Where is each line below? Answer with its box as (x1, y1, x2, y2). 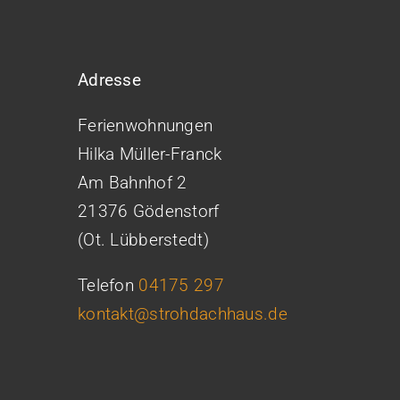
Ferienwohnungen (78, 115, 213, 136)
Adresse (78, 70, 141, 90)
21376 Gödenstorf (78, 201, 220, 221)
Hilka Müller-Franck (78, 144, 222, 164)
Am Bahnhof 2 (78, 172, 187, 193)
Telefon (78, 275, 139, 296)
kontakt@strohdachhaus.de (78, 304, 287, 324)
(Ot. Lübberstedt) (78, 229, 209, 250)
